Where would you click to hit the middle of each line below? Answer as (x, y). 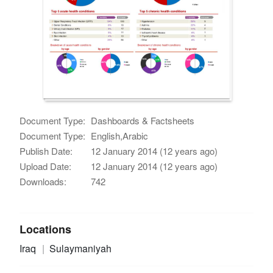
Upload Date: (46, 166)
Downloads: (43, 181)
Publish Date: (46, 151)
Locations (46, 229)
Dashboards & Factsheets (143, 120)
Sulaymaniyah (80, 248)
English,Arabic (120, 135)
